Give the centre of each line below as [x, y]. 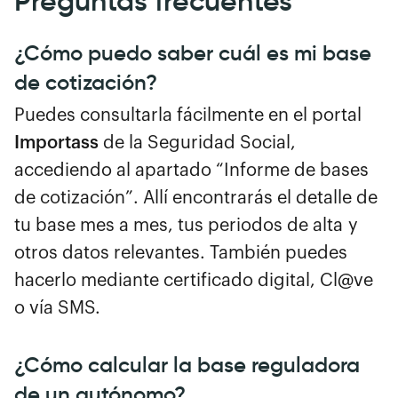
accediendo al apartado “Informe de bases [191, 170]
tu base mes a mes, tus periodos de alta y [186, 225]
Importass [56, 143]
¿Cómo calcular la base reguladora [187, 365]
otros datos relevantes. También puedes [181, 253]
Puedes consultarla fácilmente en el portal [188, 115]
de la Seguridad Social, [197, 143]
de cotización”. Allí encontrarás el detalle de [196, 198]
